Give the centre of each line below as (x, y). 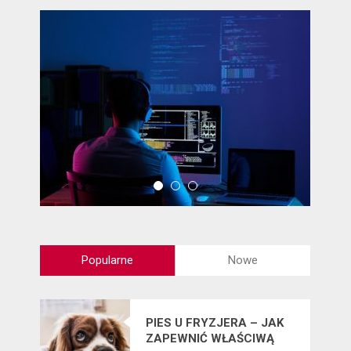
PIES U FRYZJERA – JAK (215, 322)
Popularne (108, 260)
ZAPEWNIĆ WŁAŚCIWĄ (210, 338)
